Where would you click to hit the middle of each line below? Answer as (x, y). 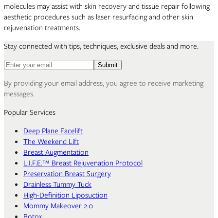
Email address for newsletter (48, 64)
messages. (19, 94)
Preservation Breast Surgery (67, 173)
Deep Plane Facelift (53, 131)
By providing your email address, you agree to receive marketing (104, 83)
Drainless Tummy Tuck (57, 184)
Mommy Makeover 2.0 (58, 206)
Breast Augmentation (56, 152)
